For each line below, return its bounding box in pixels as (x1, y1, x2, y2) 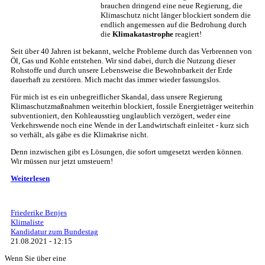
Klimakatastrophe (112, 30, 173, 39)
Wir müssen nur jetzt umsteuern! (11, 157, 113, 166)
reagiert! (173, 30, 202, 39)
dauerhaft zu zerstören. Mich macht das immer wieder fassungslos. (11, 75, 221, 85)
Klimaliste (11, 218, 44, 227)
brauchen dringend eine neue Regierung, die (101, 1, 243, 11)
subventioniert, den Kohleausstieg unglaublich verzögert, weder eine (11, 111, 231, 121)
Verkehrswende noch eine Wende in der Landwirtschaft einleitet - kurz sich (11, 121, 249, 130)
